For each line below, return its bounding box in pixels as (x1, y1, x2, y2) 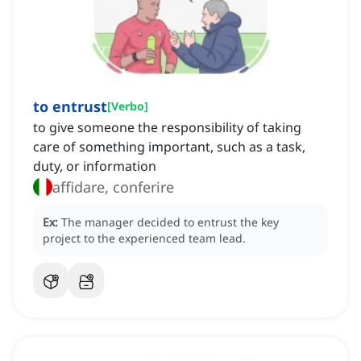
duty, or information (33, 157, 156, 176)
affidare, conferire (52, 177, 174, 197)
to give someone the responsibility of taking (33, 118, 301, 137)
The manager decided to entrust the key (61, 214, 279, 230)
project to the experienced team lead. (43, 230, 246, 247)
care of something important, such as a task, (33, 138, 305, 156)
